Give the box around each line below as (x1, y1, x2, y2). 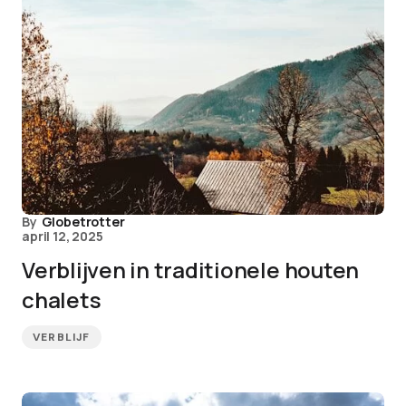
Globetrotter (41, 213, 125, 230)
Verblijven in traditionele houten (22, 255, 360, 285)
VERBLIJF (33, 330, 91, 344)
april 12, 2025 (22, 227, 103, 245)
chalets (22, 285, 101, 314)
